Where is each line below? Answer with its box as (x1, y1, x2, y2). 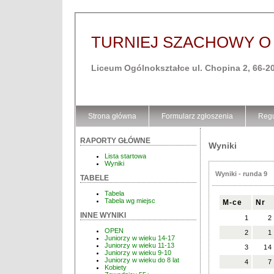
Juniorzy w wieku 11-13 (105, 242, 174, 250)
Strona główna (88, 112, 136, 120)
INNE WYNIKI (80, 211, 126, 220)
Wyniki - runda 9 (215, 170, 267, 177)
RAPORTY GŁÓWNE (80, 136, 150, 146)
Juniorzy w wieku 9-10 (105, 249, 171, 257)
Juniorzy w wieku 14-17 (105, 234, 175, 242)
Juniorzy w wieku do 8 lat (105, 256, 179, 264)
